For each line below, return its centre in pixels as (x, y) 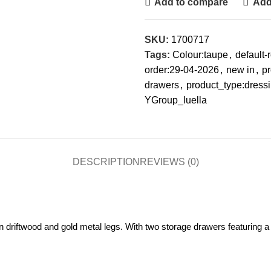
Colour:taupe (200, 55)
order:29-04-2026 (182, 70)
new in (240, 70)
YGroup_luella (176, 100)
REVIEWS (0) (169, 162)
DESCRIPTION (106, 162)
